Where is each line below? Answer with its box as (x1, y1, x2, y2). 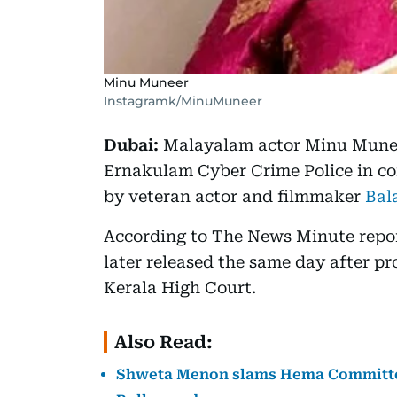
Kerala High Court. (104, 277, 256, 297)
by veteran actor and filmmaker (104, 186, 361, 206)
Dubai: (104, 135, 159, 154)
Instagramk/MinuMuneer (104, 92, 262, 109)
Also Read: (114, 331, 213, 353)
